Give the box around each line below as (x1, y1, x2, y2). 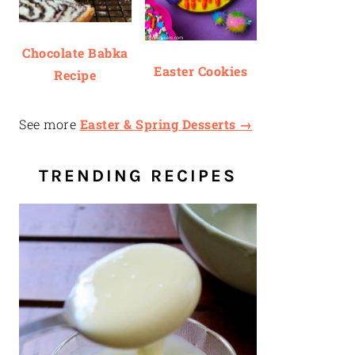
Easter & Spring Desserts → (79, 115, 253, 132)
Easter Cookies (154, 63, 248, 80)
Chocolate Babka (22, 44, 128, 61)
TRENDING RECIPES (39, 165, 237, 186)
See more (19, 115, 80, 132)
